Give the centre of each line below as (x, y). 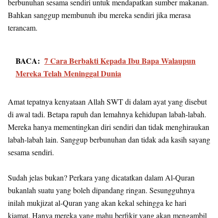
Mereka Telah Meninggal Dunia (68, 73)
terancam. (23, 27)
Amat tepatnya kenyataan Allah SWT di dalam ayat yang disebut (107, 101)
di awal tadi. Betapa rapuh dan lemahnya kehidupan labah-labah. (107, 114)
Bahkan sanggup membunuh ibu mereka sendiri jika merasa (99, 15)
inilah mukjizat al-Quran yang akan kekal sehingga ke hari (97, 203)
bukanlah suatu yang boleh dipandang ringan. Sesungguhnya (101, 190)
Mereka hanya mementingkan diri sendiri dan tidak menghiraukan (109, 127)
